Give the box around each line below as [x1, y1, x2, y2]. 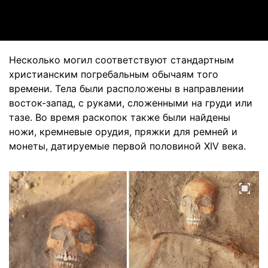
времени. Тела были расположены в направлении [9, 83, 244, 95]
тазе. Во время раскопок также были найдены [9, 111, 230, 123]
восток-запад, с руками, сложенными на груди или [9, 97, 252, 109]
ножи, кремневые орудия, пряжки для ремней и [9, 126, 237, 138]
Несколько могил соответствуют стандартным [9, 54, 234, 66]
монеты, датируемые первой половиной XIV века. [9, 140, 246, 152]
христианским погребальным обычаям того [9, 68, 218, 80]
